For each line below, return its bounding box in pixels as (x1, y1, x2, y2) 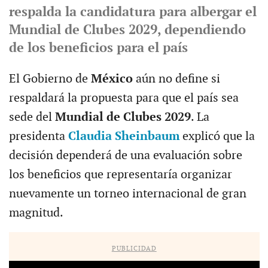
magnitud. (8, 205, 63, 220)
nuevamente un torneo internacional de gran (8, 186, 246, 201)
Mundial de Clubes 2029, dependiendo (8, 22, 246, 38)
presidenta (8, 129, 68, 144)
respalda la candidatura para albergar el (8, 4, 257, 20)
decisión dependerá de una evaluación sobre (8, 148, 242, 163)
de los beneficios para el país (8, 39, 188, 56)
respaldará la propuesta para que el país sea (8, 90, 239, 105)
